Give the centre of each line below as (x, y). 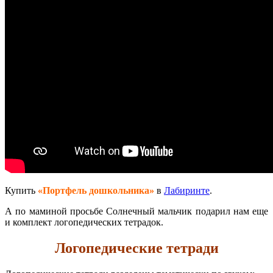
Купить (21, 191)
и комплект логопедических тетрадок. (84, 222)
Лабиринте (187, 191)
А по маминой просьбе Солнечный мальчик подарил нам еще (136, 211)
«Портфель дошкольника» (96, 191)
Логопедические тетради (136, 248)
